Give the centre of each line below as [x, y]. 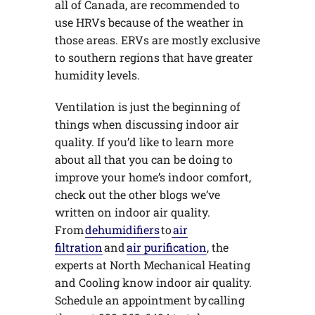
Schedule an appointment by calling [149, 300]
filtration [78, 247]
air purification [166, 247]
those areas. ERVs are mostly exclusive [157, 40]
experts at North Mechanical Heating [152, 265]
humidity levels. [97, 75]
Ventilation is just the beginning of [147, 107]
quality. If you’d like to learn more [144, 142]
